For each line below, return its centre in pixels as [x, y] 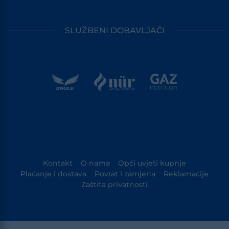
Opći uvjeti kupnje [152, 163]
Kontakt [58, 163]
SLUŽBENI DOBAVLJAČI [114, 31]
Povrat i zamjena [125, 174]
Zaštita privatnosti [114, 185]
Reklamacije [186, 174]
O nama [95, 163]
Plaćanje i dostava [53, 174]
